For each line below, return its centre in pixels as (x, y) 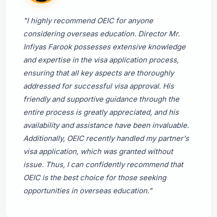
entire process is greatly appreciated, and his (101, 112)
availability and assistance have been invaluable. (106, 125)
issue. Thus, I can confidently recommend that (103, 164)
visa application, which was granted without (98, 151)
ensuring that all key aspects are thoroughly (99, 73)
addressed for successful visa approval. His (99, 86)
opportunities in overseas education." (88, 191)
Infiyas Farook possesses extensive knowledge (104, 47)
